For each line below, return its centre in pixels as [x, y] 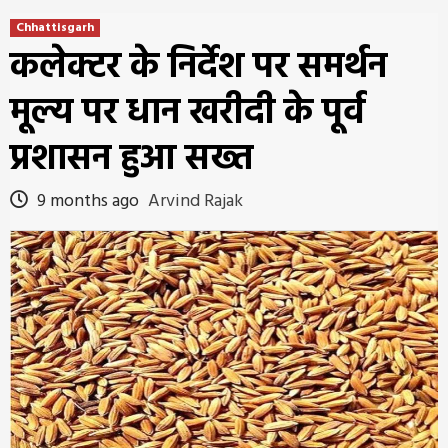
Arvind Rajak [195, 201]
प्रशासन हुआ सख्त [131, 160]
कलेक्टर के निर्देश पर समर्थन [198, 68]
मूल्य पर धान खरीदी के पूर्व [187, 114]
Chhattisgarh [55, 28]
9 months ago [88, 201]
